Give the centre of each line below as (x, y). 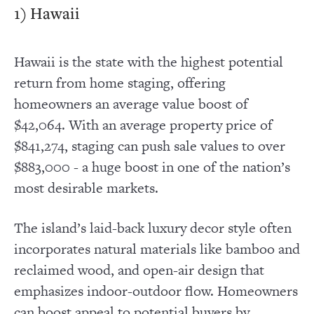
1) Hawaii (47, 12)
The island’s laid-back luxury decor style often (153, 228)
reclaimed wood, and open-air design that (139, 270)
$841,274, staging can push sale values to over (150, 146)
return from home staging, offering (120, 83)
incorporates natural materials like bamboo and (157, 249)
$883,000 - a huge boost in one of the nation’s (152, 167)
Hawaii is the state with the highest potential (149, 62)
